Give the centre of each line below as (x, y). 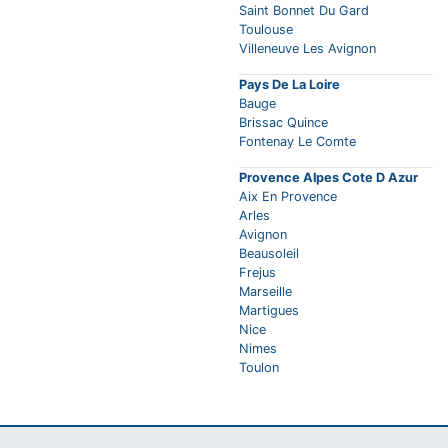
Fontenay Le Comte (297, 142)
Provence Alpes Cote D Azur (328, 178)
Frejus (257, 273)
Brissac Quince (283, 123)
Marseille (265, 292)
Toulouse (266, 30)
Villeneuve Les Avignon (307, 49)
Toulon (259, 368)
